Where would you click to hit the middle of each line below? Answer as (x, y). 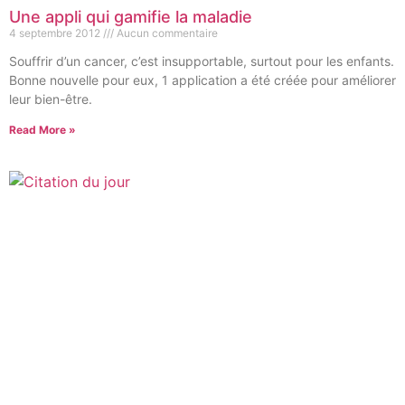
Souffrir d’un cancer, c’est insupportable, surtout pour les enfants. (202, 61)
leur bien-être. (51, 99)
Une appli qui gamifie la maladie (131, 17)
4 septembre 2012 (56, 33)
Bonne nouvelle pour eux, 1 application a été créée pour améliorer (202, 80)
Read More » (42, 130)
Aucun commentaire (166, 33)
